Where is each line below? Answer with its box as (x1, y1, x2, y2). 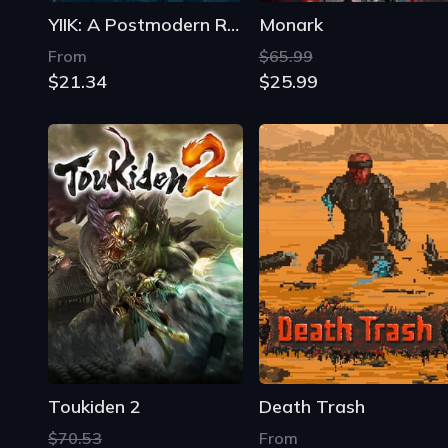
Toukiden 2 (48, 394, 141, 418)
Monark (258, 13, 323, 37)
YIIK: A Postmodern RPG (227, 13, 239, 37)
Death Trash (258, 394, 365, 418)
